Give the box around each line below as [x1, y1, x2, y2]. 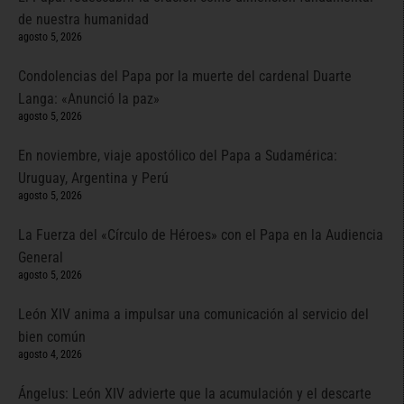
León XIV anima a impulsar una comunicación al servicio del [18, 306, 369, 324]
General [18, 249, 63, 267]
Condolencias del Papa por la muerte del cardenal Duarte [18, 68, 352, 86]
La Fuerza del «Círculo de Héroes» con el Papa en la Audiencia [18, 226, 383, 244]
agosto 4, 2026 [18, 348, 82, 362]
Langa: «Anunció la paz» [18, 90, 160, 108]
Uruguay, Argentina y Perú [18, 170, 169, 188]
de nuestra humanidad [18, 11, 149, 29]
